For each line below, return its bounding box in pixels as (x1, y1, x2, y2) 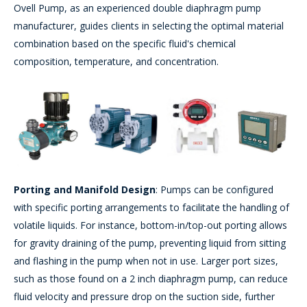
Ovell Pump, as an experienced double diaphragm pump (14, 1, 261, 15)
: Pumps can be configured (156, 182, 273, 196)
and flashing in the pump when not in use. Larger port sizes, (14, 254, 278, 267)
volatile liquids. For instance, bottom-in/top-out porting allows (14, 218, 287, 232)
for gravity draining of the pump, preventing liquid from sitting (14, 236, 286, 249)
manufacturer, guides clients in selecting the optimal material (14, 19, 284, 33)
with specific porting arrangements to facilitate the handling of (14, 200, 289, 214)
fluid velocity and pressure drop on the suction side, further (14, 289, 275, 303)
